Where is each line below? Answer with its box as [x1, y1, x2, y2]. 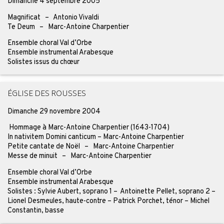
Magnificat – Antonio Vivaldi [7, 12, 99, 22]
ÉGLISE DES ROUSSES [7, 88, 86, 101]
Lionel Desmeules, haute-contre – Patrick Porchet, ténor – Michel [7, 196, 209, 205]
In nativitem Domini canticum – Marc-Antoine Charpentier [7, 132, 184, 142]
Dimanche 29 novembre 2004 [7, 106, 100, 116]
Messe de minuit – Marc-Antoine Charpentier [7, 151, 151, 161]
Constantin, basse [7, 205, 64, 215]
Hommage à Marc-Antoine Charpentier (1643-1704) [7, 123, 169, 132]
